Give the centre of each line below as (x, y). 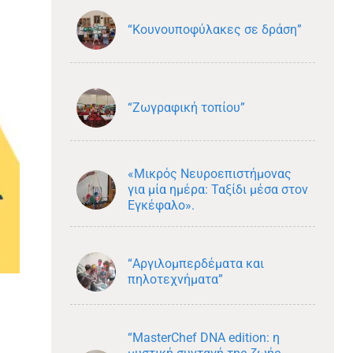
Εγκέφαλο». (161, 205)
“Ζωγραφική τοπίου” (186, 108)
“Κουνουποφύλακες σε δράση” (214, 30)
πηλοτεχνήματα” (175, 279)
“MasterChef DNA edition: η (203, 338)
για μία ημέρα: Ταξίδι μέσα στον (217, 190)
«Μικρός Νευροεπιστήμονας (209, 174)
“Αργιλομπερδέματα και (195, 264)
